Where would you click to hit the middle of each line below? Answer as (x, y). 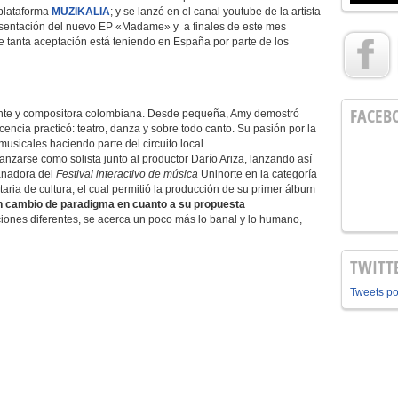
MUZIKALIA (81, 12)
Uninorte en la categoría (259, 174)
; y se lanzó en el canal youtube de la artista (215, 12)
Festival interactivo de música (128, 174)
